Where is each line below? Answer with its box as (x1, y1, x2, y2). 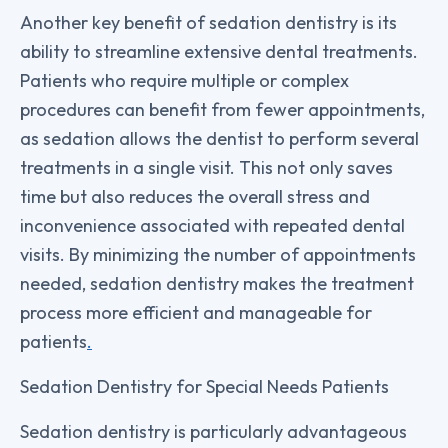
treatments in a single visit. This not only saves (20, 155, 393, 179)
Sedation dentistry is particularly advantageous (20, 419, 407, 443)
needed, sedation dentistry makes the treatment (20, 271, 414, 295)
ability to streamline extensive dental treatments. (20, 39, 418, 63)
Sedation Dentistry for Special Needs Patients (20, 374, 389, 398)
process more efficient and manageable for (20, 300, 372, 324)
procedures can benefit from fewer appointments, (20, 97, 425, 121)
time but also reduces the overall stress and (20, 184, 370, 208)
